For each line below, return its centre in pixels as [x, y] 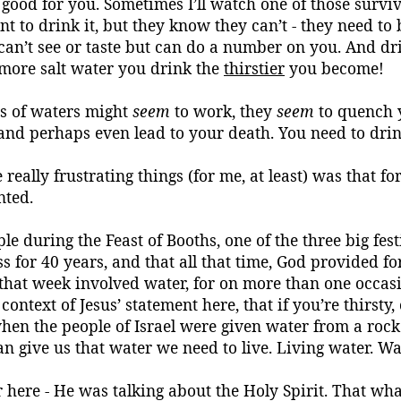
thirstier [254, 68]
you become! [334, 68]
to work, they [223, 111]
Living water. [325, 347]
